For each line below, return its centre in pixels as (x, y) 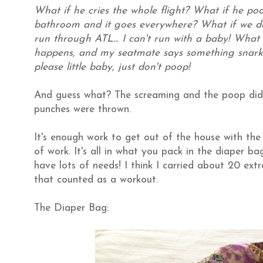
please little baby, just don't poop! (112, 68)
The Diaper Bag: (71, 208)
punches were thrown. (82, 110)
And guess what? (73, 96)
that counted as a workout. (96, 180)
